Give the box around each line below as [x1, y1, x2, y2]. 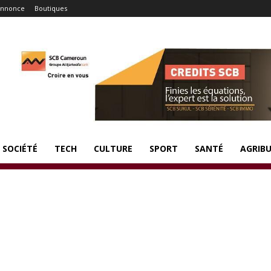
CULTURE [94, 143, 132, 154]
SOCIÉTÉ [2, 143, 38, 154]
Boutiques [34, 4, 67, 13]
